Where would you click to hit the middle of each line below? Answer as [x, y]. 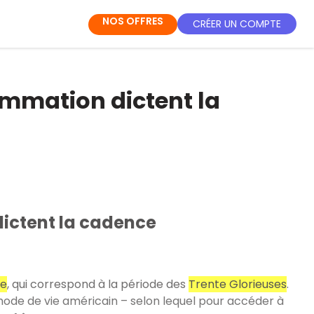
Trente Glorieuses [237, 284]
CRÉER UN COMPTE [237, 23]
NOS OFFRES [133, 21]
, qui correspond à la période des [97, 284]
